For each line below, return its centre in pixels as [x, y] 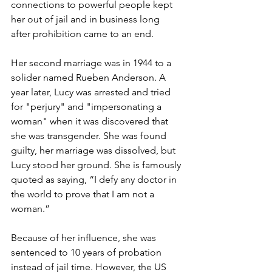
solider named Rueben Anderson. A [90, 77]
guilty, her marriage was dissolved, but [94, 150]
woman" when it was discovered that [91, 121]
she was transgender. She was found [90, 136]
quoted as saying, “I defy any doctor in [95, 179]
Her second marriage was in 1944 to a [92, 63]
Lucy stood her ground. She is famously [97, 165]
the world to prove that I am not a [84, 194]
